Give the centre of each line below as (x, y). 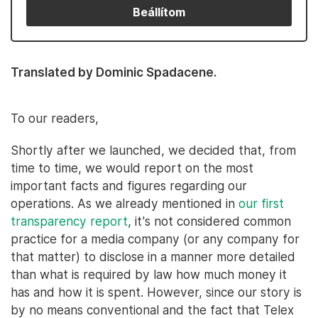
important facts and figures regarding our (129, 186)
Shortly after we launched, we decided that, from (153, 150)
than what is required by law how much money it (149, 274)
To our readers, (55, 118)
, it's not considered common (209, 221)
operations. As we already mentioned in (125, 203)
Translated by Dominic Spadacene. (114, 72)
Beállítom (159, 12)
